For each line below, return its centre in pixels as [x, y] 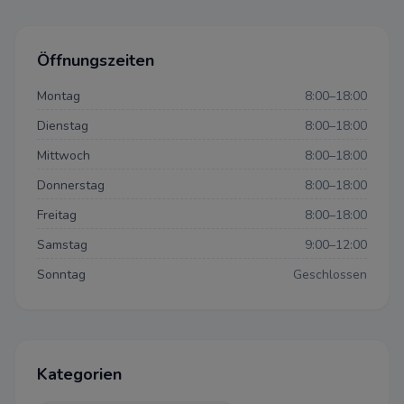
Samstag [62, 245]
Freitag [57, 215]
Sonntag [61, 275]
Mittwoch [64, 156]
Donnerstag [71, 185]
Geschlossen [330, 275]
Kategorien [79, 374]
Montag [59, 96]
